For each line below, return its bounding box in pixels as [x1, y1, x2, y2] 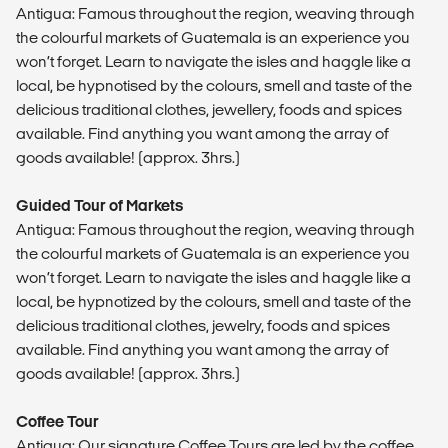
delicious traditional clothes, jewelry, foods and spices [16, 316, 390, 334]
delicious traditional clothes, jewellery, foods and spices [16, 100, 402, 118]
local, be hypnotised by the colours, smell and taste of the [16, 76, 412, 94]
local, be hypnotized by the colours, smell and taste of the [16, 292, 411, 310]
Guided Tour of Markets [16, 196, 183, 214]
